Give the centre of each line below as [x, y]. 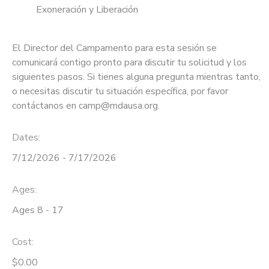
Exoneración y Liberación [87, 10]
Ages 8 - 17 [38, 210]
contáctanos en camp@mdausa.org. [86, 106]
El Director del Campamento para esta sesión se [114, 48]
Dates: [26, 138]
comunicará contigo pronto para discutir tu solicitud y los [129, 63]
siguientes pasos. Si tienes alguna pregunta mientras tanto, [136, 77]
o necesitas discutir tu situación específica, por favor [120, 92]
